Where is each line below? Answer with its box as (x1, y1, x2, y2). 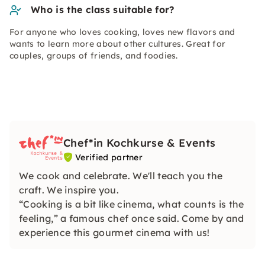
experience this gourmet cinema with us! (19, 226, 210, 238)
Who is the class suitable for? (31, 4, 174, 15)
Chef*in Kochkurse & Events (63, 136, 216, 150)
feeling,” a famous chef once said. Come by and (19, 212, 244, 224)
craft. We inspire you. (19, 183, 119, 196)
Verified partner (75, 152, 143, 163)
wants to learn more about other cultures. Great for (9, 38, 226, 49)
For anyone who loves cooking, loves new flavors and (9, 27, 235, 37)
